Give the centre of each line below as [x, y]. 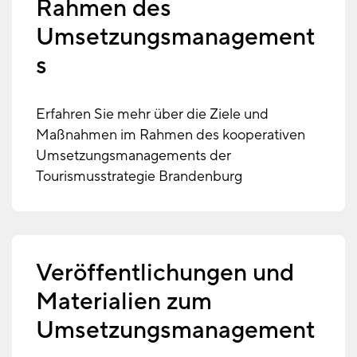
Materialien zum [124, 301]
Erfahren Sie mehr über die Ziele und [152, 114]
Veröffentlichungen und [165, 273]
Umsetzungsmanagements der [133, 155]
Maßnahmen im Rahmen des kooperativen [171, 135]
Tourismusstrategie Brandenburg [139, 176]
